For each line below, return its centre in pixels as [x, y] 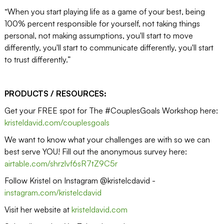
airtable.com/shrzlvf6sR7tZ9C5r [61, 164]
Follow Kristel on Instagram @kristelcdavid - [80, 181]
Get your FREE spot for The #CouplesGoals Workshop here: [111, 111]
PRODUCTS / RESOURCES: [55, 94]
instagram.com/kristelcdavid [53, 193]
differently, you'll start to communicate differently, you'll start [109, 48]
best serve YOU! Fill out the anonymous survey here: [95, 152]
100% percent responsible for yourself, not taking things [102, 24]
